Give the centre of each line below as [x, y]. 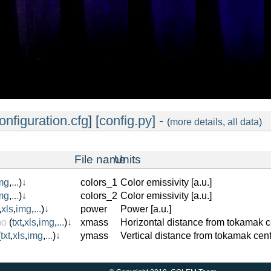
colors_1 [99, 182]
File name [100, 159]
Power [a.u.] [146, 209]
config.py [126, 121]
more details [196, 122]
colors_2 [99, 196]
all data [243, 122]
